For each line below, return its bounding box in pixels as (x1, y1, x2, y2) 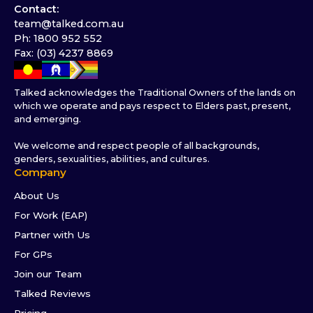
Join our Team (14, 268, 82, 279)
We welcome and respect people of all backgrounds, (14, 140, 259, 151)
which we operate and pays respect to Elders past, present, (14, 100, 291, 111)
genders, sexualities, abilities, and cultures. (14, 153, 210, 164)
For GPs (14, 248, 52, 260)
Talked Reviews (14, 287, 91, 299)
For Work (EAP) (14, 209, 87, 221)
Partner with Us (14, 228, 90, 240)
